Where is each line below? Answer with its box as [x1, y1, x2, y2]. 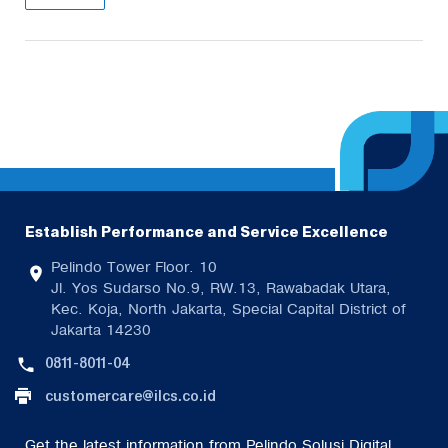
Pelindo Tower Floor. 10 [51, 259, 217, 275]
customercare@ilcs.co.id [45, 387, 216, 405]
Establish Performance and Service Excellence [25, 223, 388, 242]
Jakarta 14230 [51, 322, 151, 338]
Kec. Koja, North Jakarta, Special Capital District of [51, 301, 406, 317]
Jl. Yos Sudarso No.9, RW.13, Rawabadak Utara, [51, 280, 391, 296]
